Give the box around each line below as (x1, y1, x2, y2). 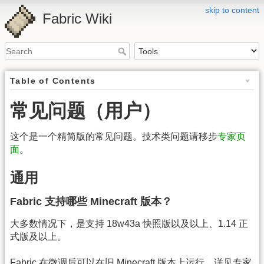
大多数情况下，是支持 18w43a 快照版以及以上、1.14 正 (10, 218, 248, 229)
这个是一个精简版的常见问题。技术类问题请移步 (10, 131, 217, 142)
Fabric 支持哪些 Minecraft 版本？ (10, 195, 172, 207)
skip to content (205, 5, 259, 15)
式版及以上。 (10, 231, 67, 242)
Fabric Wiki (42, 11, 112, 27)
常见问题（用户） (10, 100, 161, 122)
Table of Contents (10, 76, 96, 86)
